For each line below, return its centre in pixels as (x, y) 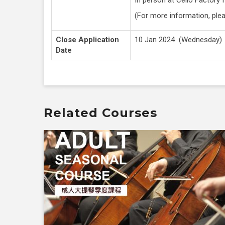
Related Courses (100, 113)
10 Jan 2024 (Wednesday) (178, 39)
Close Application (87, 39)
